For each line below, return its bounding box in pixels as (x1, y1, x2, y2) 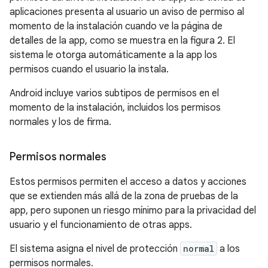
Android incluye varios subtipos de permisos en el (10, 87, 219, 100)
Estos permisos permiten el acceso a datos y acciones (10, 176, 246, 188)
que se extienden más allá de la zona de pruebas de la (10, 190, 238, 203)
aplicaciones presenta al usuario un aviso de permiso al (10, 6, 244, 19)
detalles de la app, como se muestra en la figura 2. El (10, 35, 235, 47)
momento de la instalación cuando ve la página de (10, 20, 223, 33)
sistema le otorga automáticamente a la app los (10, 49, 217, 62)
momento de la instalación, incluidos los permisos (10, 102, 221, 114)
